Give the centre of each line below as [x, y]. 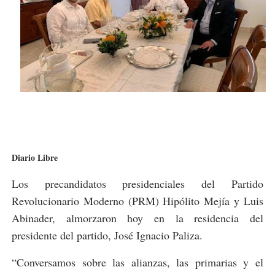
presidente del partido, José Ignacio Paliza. [107, 235]
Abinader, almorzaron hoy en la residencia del [137, 218]
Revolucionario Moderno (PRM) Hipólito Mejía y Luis [137, 201]
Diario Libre [34, 157]
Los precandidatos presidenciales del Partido [137, 184]
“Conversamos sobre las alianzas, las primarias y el [137, 262]
